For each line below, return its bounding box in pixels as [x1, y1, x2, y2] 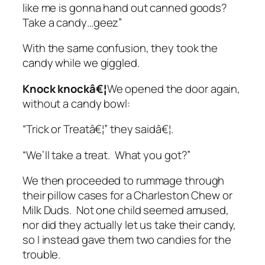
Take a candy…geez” [22, 14, 125, 30]
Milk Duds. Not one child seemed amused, [22, 202, 229, 218]
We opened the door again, [106, 80, 241, 96]
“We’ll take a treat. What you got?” [22, 147, 193, 163]
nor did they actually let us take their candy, [22, 217, 237, 233]
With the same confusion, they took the [22, 40, 218, 56]
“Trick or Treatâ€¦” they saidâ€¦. [22, 121, 178, 137]
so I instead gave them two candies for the [22, 232, 231, 248]
